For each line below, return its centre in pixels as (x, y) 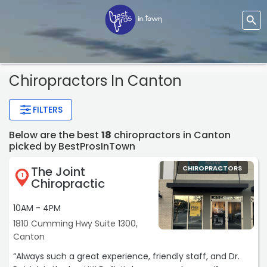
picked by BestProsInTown (72, 147)
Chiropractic (68, 184)
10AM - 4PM (37, 208)
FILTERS (48, 110)
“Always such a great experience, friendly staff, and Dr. (126, 257)
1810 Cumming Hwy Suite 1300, (75, 224)
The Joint (58, 172)
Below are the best (55, 135)
